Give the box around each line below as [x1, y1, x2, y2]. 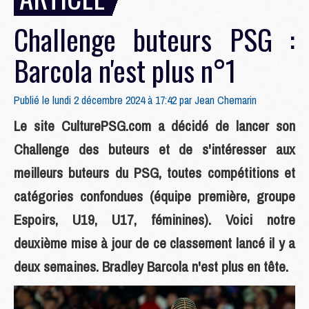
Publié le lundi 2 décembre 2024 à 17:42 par [14, 92, 195, 108]
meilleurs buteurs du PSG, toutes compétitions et [14, 163, 295, 183]
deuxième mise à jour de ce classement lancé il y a [14, 233, 295, 253]
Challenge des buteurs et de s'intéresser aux [14, 139, 295, 159]
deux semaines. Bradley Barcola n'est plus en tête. [14, 257, 288, 277]
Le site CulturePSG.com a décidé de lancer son [14, 116, 295, 136]
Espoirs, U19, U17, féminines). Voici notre [14, 210, 295, 230]
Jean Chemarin [195, 92, 257, 108]
